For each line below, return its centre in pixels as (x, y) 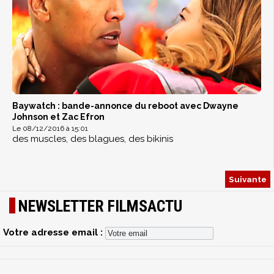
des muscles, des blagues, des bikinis (93, 139)
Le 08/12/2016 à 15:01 (50, 128)
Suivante (248, 179)
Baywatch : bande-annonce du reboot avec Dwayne (125, 106)
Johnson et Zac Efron (58, 117)
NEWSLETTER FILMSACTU (100, 206)
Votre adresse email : (54, 233)
